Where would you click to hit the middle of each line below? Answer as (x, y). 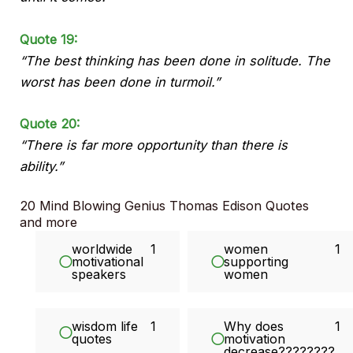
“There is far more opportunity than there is (154, 145)
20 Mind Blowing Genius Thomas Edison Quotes (165, 206)
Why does (254, 327)
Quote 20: (50, 123)
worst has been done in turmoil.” (120, 82)
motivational (108, 262)
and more (49, 223)
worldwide (102, 249)
